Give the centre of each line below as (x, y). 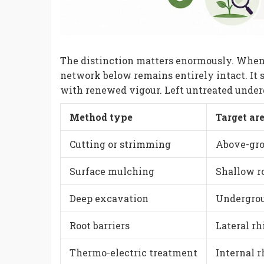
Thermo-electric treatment (133, 253)
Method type (101, 117)
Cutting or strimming (120, 144)
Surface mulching (112, 171)
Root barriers (100, 226)
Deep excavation (109, 199)
